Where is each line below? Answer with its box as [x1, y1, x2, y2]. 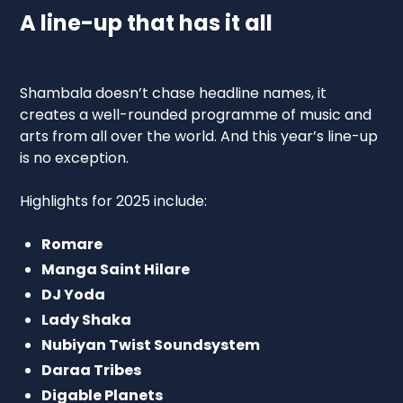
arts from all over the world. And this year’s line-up [20, 125, 379, 147]
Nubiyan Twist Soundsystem [41, 334, 261, 355]
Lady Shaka [41, 309, 132, 330]
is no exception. [20, 147, 130, 168]
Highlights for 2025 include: [20, 190, 208, 211]
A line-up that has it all [20, 7, 273, 38]
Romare [41, 233, 103, 255]
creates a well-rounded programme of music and [20, 103, 372, 125]
